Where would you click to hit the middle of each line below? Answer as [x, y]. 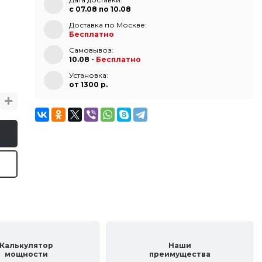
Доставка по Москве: [108, 25]
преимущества [180, 254]
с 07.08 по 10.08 [100, 9]
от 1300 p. [88, 85]
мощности [26, 254]
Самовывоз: [91, 50]
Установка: [88, 75]
